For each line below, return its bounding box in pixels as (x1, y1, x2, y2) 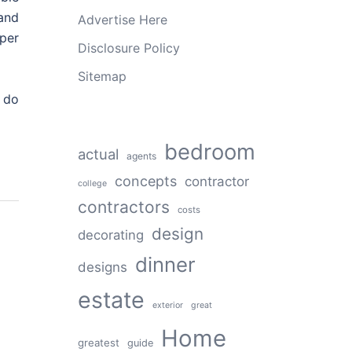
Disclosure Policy (77, 40, 180, 56)
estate (77, 286, 145, 313)
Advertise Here (77, 12, 167, 27)
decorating (77, 227, 144, 243)
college (77, 178, 107, 189)
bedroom (163, 138, 255, 165)
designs (77, 259, 127, 275)
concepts (114, 173, 177, 189)
